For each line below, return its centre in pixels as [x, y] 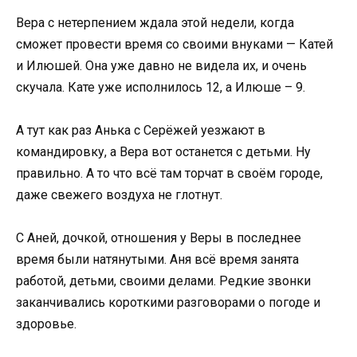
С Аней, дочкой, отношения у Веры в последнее [159, 238]
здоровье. [46, 324]
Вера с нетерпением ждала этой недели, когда [155, 22]
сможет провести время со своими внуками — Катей [175, 44]
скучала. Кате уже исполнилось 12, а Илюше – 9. [161, 87]
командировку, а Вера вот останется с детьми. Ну [163, 152]
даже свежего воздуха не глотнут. [119, 195]
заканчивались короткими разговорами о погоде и [168, 303]
